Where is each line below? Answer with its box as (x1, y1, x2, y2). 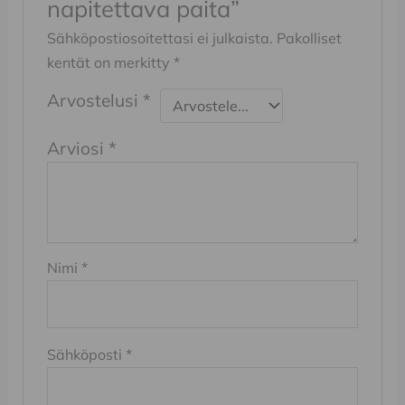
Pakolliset (277, 28, 343, 47)
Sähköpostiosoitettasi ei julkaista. (47, 28, 274, 47)
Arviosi (47, 137, 109, 159)
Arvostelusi (47, 89, 144, 111)
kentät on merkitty (47, 52, 174, 71)
